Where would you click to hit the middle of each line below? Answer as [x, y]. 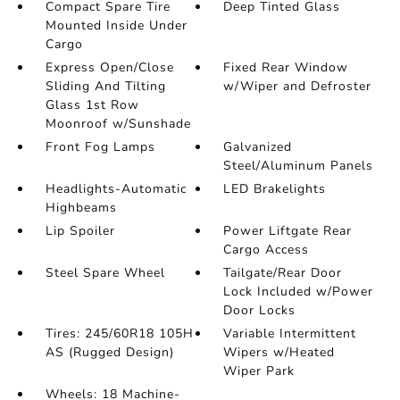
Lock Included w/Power [299, 292]
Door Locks [260, 310]
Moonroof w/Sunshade [118, 124]
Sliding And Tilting [105, 86]
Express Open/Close [109, 67]
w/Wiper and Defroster [298, 86]
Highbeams [81, 208]
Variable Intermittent [290, 333]
